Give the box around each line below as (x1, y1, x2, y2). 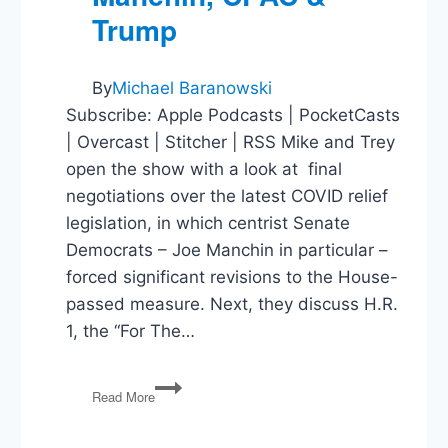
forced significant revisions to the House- (66, 266, 399, 287)
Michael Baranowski (112, 77, 273, 98)
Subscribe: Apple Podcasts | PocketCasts (66, 104, 401, 125)
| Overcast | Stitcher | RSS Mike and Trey (66, 131, 396, 152)
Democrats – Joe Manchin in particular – (66, 239, 389, 260)
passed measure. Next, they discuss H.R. (66, 293, 399, 314)
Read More (92, 387, 156, 407)
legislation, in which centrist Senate (66, 212, 351, 233)
